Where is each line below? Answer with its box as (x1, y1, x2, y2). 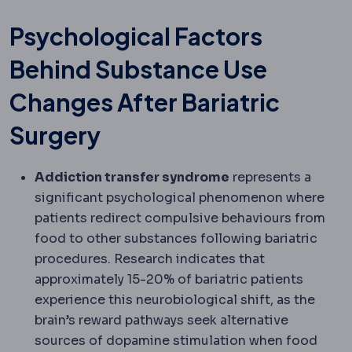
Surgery (9, 119, 101, 150)
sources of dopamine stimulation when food (35, 332, 317, 349)
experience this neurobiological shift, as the (35, 291, 315, 308)
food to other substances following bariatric (35, 229, 317, 247)
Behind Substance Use (9, 53, 267, 84)
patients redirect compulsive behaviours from (35, 209, 325, 226)
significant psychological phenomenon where (35, 189, 324, 206)
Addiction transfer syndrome (35, 168, 229, 185)
